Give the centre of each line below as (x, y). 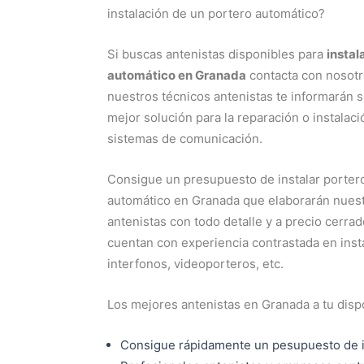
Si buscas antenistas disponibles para (217, 54)
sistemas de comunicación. (185, 139)
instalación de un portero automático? (216, 13)
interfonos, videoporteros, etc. (195, 264)
